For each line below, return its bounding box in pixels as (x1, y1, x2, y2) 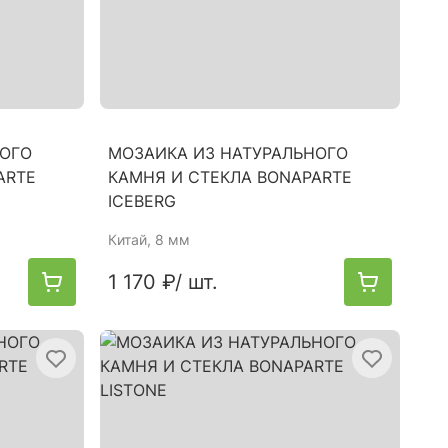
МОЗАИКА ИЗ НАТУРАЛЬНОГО (108, 143, 348, 163)
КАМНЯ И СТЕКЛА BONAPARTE (108, 167, 352, 187)
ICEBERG (108, 191, 176, 211)
